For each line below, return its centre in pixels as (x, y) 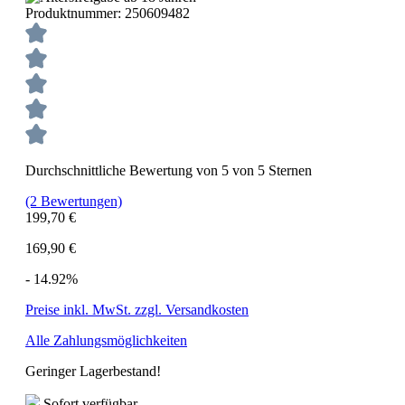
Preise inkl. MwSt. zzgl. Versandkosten (137, 309)
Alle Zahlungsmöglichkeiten (106, 340)
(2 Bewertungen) (74, 201)
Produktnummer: (75, 13)
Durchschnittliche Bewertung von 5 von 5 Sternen (169, 170)
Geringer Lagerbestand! (93, 371)
